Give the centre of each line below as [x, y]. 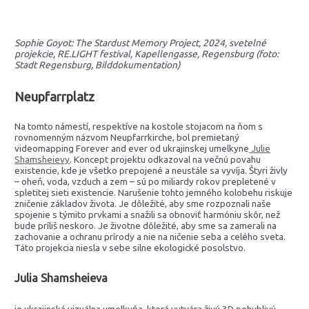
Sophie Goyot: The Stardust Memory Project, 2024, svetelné [141, 43]
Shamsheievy [42, 159]
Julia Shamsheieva [61, 278]
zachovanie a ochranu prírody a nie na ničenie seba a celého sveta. [150, 236]
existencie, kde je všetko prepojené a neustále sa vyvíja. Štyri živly [151, 170]
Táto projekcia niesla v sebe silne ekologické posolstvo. [130, 247]
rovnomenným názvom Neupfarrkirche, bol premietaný [127, 137]
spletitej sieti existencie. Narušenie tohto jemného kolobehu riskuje [154, 192]
